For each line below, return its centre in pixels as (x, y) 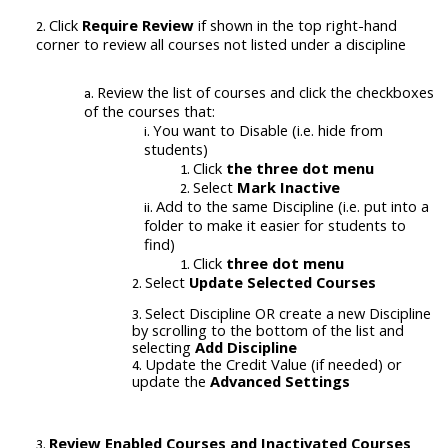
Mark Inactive (288, 187)
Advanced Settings (280, 381)
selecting (163, 347)
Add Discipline (246, 347)
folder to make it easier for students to (275, 225)
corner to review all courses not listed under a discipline (221, 43)
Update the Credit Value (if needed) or (273, 364)
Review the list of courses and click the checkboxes (265, 92)
